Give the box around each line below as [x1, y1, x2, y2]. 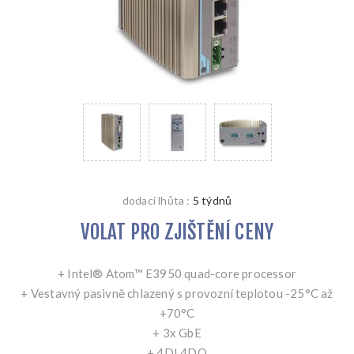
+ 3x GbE [153, 325, 201, 340]
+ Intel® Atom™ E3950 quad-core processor [58, 265, 296, 281]
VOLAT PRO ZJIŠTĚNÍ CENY [80, 219, 274, 244]
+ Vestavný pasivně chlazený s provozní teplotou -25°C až [21, 285, 333, 300]
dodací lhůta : [122, 193, 190, 207]
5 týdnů [192, 193, 232, 207]
